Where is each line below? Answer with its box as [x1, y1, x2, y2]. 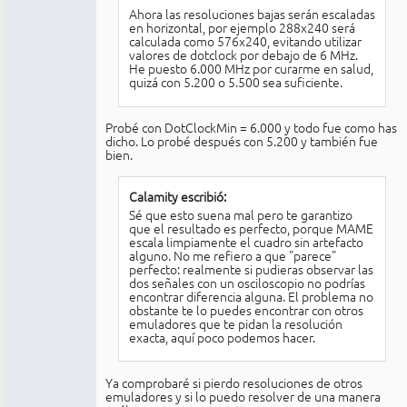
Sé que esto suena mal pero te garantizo [128, 204, 352, 223]
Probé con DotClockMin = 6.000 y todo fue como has [105, 118, 397, 137]
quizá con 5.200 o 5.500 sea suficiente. [128, 73, 342, 91]
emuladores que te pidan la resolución [128, 313, 342, 333]
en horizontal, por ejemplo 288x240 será [128, 18, 355, 36]
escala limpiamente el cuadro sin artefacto [128, 232, 363, 251]
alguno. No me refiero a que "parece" [128, 245, 336, 264]
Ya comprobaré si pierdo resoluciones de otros [105, 372, 362, 392]
